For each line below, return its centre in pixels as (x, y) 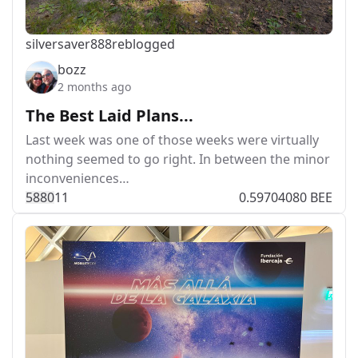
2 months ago (94, 87)
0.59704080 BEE (286, 197)
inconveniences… (78, 178)
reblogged (143, 44)
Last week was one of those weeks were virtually (172, 140)
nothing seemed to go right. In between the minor (178, 159)
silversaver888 (69, 44)
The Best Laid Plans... (109, 115)
